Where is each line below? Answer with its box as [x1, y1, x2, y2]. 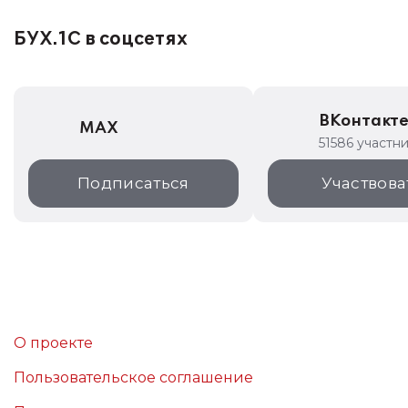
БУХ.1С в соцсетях [14, 28, 188, 50]
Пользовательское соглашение [14, 369, 253, 386]
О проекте [14, 334, 93, 352]
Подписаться [77, 174, 189, 192]
